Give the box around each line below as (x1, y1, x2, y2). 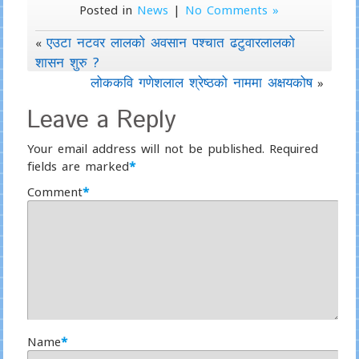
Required (268, 140, 318, 156)
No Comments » (185, 2, 280, 18)
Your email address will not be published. (26, 140, 264, 156)
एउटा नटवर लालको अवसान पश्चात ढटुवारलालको (46, 33, 295, 51)
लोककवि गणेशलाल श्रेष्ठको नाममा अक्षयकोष (91, 73, 313, 91)
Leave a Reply (26, 103, 176, 138)
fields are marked (26, 158, 129, 174)
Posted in (79, 2, 138, 18)
